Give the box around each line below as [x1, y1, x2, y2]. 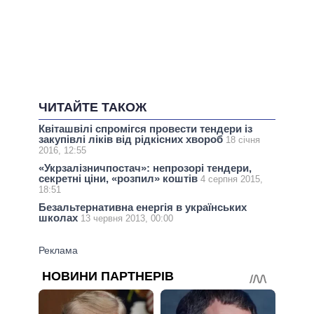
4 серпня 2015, [200, 174, 263, 185]
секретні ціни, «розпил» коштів [39, 172, 200, 185]
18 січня [226, 135, 260, 145]
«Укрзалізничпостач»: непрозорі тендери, [39, 162, 252, 175]
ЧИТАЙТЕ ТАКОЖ [39, 100, 146, 115]
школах [39, 212, 81, 224]
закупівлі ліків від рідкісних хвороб [39, 133, 226, 145]
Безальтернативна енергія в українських [39, 201, 247, 214]
